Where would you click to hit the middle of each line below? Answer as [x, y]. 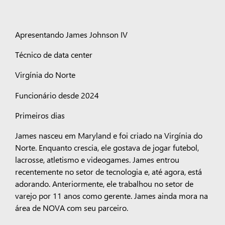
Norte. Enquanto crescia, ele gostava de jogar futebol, [107, 147]
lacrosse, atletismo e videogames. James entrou [97, 159]
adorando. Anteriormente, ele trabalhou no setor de [104, 184]
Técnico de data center [53, 54]
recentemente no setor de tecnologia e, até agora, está [108, 172]
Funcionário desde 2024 [57, 95]
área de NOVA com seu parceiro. [71, 208]
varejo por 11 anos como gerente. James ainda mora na [111, 196]
